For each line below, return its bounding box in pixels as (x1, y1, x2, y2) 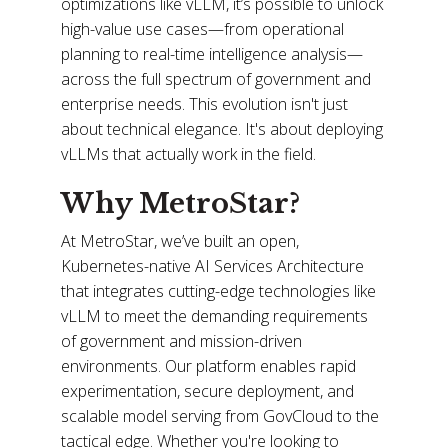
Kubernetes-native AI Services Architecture (61, 254, 365, 277)
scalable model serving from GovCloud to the (61, 404, 380, 427)
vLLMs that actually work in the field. (61, 143, 317, 166)
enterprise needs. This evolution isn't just (61, 93, 349, 116)
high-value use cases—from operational (61, 18, 345, 41)
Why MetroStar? (61, 187, 301, 221)
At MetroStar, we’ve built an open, (61, 229, 300, 252)
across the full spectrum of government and (61, 68, 372, 91)
